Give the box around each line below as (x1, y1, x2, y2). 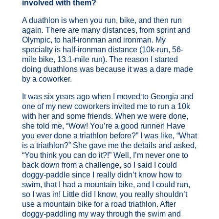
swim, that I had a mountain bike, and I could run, (22, 180, 190, 189)
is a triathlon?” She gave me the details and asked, (22, 141, 197, 150)
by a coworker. (22, 74, 72, 83)
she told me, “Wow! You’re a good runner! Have (22, 121, 185, 130)
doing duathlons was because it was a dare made (22, 65, 193, 73)
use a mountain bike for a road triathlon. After (22, 199, 176, 208)
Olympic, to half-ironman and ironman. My (22, 35, 166, 44)
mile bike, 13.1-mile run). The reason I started (22, 55, 178, 64)
